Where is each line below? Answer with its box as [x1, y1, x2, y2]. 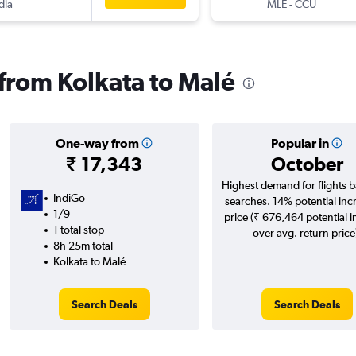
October [270, 153, 343, 176]
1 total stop [52, 223, 104, 237]
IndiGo [52, 192, 85, 205]
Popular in [270, 136, 329, 151]
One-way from [55, 136, 139, 151]
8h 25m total [52, 239, 113, 253]
